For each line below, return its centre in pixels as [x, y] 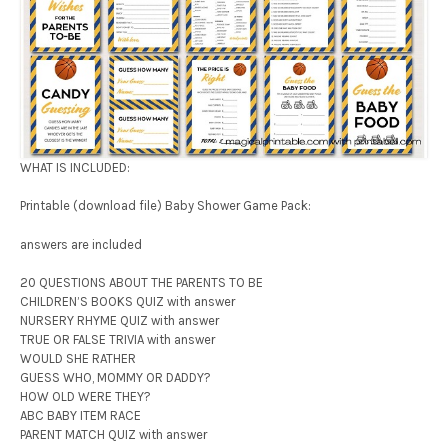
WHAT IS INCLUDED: [75, 167]
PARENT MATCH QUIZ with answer [113, 435]
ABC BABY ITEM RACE [80, 416]
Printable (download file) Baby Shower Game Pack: [165, 206]
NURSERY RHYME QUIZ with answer [119, 321]
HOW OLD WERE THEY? [85, 397]
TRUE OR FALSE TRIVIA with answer [117, 340]
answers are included [81, 244]
